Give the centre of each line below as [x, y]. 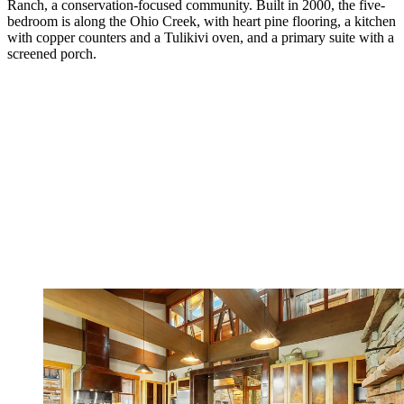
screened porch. [52, 53]
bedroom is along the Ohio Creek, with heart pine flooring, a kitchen [202, 21]
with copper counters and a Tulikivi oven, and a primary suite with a [201, 37]
